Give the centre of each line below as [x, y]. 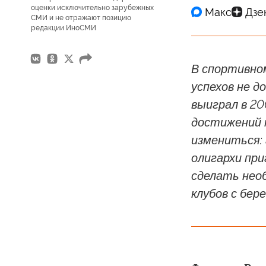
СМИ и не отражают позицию [81, 18]
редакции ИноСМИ [64, 28]
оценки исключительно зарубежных [92, 8]
